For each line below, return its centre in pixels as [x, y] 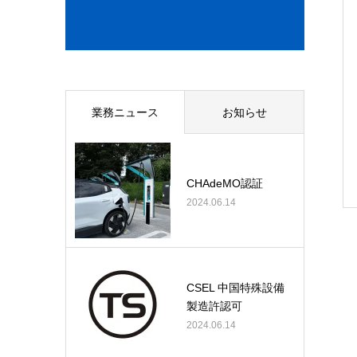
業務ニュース [125, 112]
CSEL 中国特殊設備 [235, 288]
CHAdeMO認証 [225, 183]
